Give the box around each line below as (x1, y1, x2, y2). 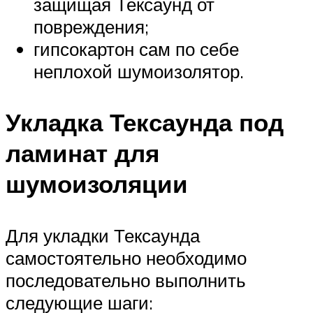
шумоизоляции (6, 168, 188, 200)
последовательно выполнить (6, 268, 246, 291)
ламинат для (6, 138, 159, 169)
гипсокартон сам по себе (34, 38, 239, 61)
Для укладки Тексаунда (6, 224, 200, 247)
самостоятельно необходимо (6, 246, 247, 269)
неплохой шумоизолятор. (34, 60, 244, 83)
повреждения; (34, 15, 149, 38)
